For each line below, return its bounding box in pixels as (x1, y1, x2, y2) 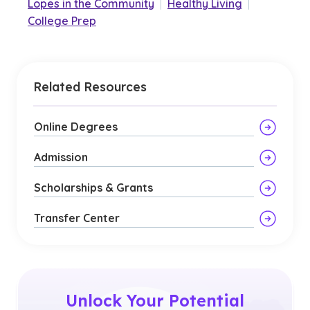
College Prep (28, 14, 96, 28)
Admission (34, 150, 88, 164)
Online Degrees (34, 120, 118, 134)
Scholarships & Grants (34, 181, 153, 194)
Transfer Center (34, 211, 120, 225)
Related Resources (33, 79, 147, 94)
